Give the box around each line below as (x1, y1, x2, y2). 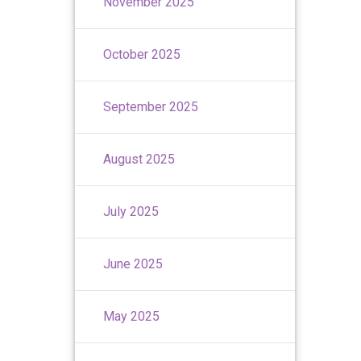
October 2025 (103, 46, 181, 62)
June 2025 (103, 255, 164, 272)
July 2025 (103, 203, 160, 219)
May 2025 (103, 308, 160, 324)
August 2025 (103, 151, 176, 167)
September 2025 (103, 98, 199, 114)
